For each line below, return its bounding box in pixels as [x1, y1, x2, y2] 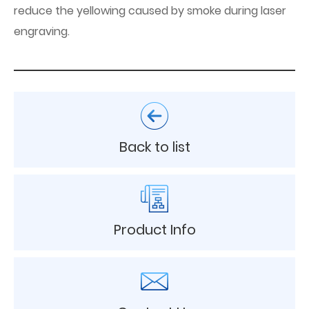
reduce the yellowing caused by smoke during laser [14, 2, 286, 19]
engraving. [14, 23, 70, 39]
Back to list [119, 137, 190, 157]
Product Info [113, 219, 196, 239]
